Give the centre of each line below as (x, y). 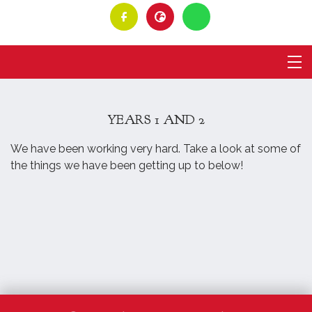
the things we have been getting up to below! (127, 165)
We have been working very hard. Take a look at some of (156, 148)
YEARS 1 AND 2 (156, 119)
